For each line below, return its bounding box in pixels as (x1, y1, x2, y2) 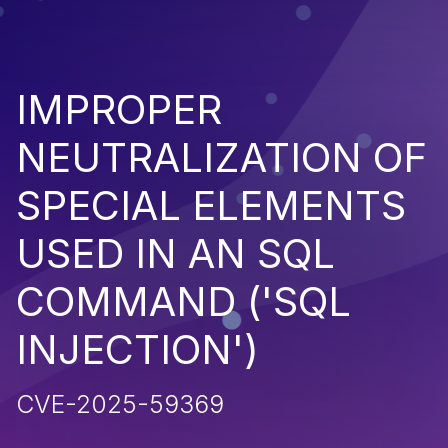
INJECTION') (16, 324, 259, 374)
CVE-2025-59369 (16, 388, 224, 419)
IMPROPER (16, 84, 222, 134)
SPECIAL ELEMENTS (16, 180, 406, 230)
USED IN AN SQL (16, 228, 335, 278)
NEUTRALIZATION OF (16, 132, 427, 182)
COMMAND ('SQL (16, 276, 351, 326)
